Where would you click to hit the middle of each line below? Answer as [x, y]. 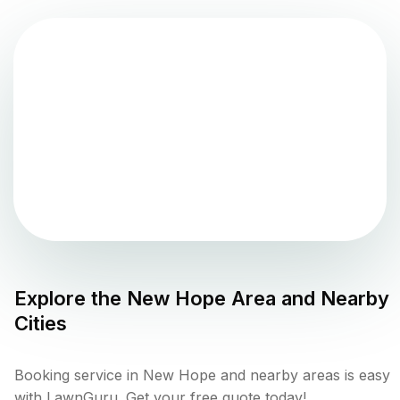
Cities [41, 324]
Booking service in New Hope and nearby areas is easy [202, 375]
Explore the [71, 299]
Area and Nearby [308, 299]
